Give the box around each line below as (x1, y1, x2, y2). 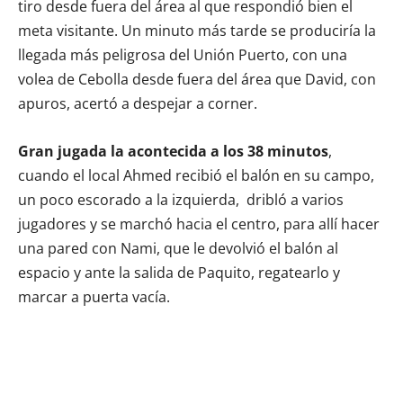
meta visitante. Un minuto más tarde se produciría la (18, 20, 376, 40)
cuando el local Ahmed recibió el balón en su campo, (18, 165, 374, 185)
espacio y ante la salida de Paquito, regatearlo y (18, 262, 340, 282)
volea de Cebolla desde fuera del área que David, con (18, 68, 376, 89)
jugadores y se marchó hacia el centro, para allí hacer (18, 213, 380, 234)
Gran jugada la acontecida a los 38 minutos (18, 140, 328, 161)
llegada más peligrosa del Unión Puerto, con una (18, 44, 347, 65)
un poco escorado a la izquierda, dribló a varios (18, 189, 344, 210)
